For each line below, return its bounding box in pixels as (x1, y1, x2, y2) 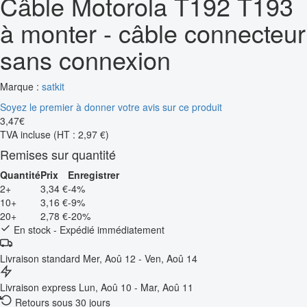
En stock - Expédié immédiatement (11, 222, 164, 236)
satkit (42, 79, 64, 93)
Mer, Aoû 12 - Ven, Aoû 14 (83, 251, 197, 265)
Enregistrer (68, 167, 119, 182)
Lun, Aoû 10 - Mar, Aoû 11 (79, 280, 193, 294)
